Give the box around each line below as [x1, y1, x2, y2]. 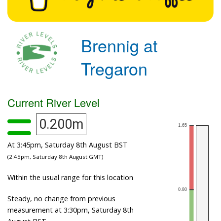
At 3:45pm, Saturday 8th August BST [7, 140, 128, 149]
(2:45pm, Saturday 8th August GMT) [7, 152, 103, 160]
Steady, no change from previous [7, 193, 115, 203]
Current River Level [7, 94, 100, 110]
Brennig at [81, 33, 158, 57]
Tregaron [81, 56, 148, 80]
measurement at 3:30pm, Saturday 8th [7, 205, 134, 215]
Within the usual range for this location [7, 172, 133, 182]
